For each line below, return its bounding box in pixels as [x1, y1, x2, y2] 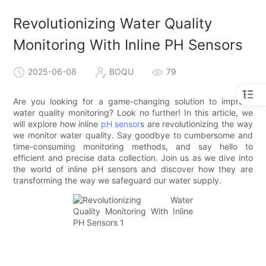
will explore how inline [13, 118, 101, 129]
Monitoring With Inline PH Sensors [13, 36, 243, 54]
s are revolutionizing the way [140, 118, 253, 129]
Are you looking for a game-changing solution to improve [13, 96, 253, 106]
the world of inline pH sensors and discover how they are [13, 163, 253, 174]
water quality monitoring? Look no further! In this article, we [13, 107, 253, 118]
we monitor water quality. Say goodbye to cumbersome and [13, 129, 253, 140]
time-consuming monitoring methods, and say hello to [13, 141, 253, 151]
